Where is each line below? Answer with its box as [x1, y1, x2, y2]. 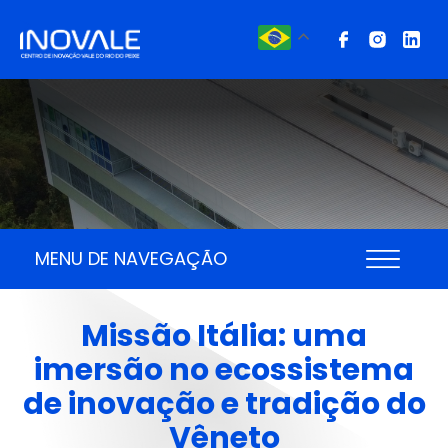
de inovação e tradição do [22, 382, 426, 425]
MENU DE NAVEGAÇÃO [35, 246, 227, 272]
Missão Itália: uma [81, 314, 367, 357]
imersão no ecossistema [34, 348, 414, 391]
